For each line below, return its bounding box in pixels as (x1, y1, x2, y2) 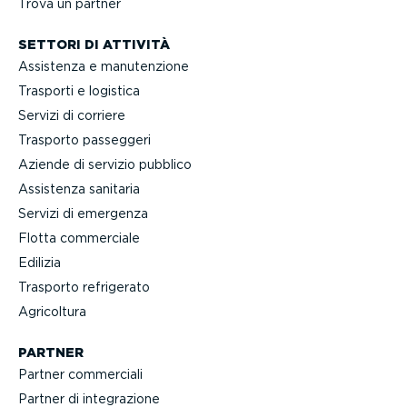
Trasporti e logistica (18, 84, 140, 99)
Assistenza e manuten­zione (18, 59, 189, 74)
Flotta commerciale (18, 231, 140, 246)
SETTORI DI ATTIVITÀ (18, 36, 170, 52)
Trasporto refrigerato (18, 280, 150, 295)
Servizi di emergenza (18, 206, 148, 222)
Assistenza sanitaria (18, 182, 140, 197)
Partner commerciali (18, 367, 143, 382)
